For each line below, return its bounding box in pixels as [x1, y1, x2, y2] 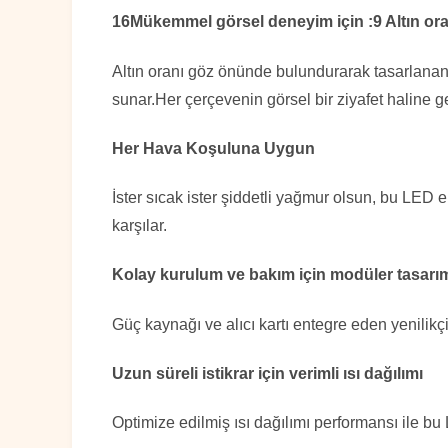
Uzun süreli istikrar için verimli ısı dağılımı [112, 364, 423, 382]
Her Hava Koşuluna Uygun [112, 139, 315, 157]
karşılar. [112, 217, 167, 235]
